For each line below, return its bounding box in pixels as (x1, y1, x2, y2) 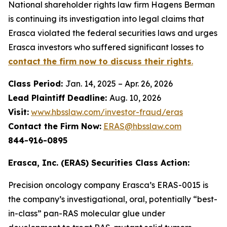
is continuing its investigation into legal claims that (8, 14, 204, 24)
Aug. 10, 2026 (109, 93, 161, 103)
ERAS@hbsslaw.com (103, 121, 181, 131)
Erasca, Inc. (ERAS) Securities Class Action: (8, 158, 190, 168)
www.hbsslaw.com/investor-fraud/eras (31, 107, 183, 117)
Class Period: (8, 79, 65, 89)
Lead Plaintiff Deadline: (8, 93, 109, 103)
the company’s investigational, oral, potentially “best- (8, 194, 217, 204)
